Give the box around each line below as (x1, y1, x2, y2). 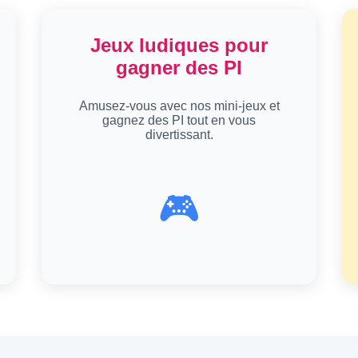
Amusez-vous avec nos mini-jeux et (78, 98, 280, 113)
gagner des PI (116, 56, 242, 78)
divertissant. (145, 127, 213, 141)
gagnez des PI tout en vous (102, 113, 256, 127)
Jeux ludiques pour (90, 34, 268, 56)
